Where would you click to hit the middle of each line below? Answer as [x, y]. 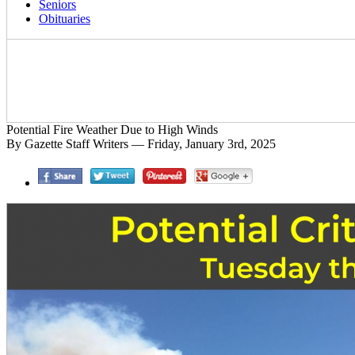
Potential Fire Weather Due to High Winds [112, 130]
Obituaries [65, 19]
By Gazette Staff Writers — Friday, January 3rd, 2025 [141, 144]
